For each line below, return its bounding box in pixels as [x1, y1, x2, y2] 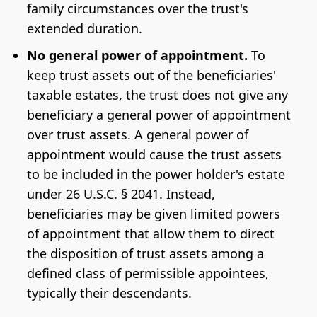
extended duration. [26, 20, 142, 38]
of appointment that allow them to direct [26, 225, 275, 243]
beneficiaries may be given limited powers [26, 205, 280, 223]
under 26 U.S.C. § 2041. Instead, [26, 185, 215, 203]
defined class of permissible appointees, [26, 265, 269, 282]
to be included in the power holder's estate [26, 166, 285, 183]
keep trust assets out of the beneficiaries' [26, 67, 276, 84]
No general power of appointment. [26, 47, 248, 64]
